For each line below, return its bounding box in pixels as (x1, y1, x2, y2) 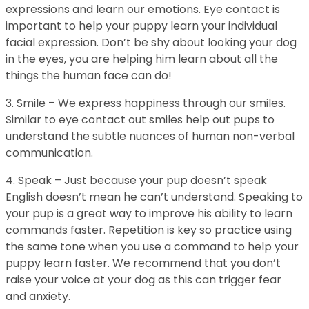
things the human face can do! (6, 68, 172, 83)
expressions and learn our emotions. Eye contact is (6, 1, 280, 17)
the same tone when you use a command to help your (6, 239, 299, 255)
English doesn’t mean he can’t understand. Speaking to (6, 189, 303, 205)
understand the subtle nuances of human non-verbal (6, 128, 295, 144)
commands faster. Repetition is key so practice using (6, 222, 292, 238)
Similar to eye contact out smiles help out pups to (6, 112, 275, 128)
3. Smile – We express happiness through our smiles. (6, 95, 286, 111)
